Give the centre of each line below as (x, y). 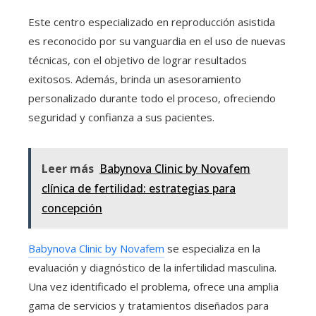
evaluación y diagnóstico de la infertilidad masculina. (152, 268)
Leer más (68, 169)
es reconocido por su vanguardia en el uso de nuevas (157, 41)
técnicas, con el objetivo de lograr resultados (138, 60)
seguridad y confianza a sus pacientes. (121, 117)
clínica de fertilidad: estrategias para (139, 189)
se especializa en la (212, 249)
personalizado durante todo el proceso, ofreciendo (152, 98)
